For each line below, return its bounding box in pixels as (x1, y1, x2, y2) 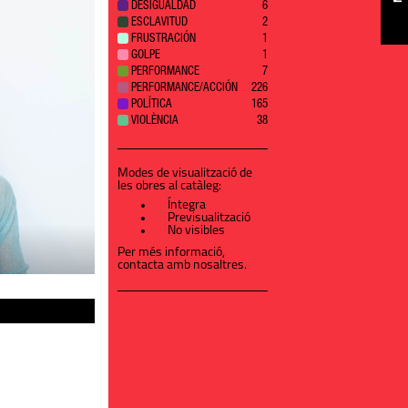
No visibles (168, 224, 226, 239)
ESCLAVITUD (131, 17, 189, 30)
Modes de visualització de (117, 167, 253, 181)
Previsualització (168, 211, 251, 226)
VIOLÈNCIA (131, 116, 179, 128)
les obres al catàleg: (117, 179, 222, 194)
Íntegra (168, 199, 207, 213)
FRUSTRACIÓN (131, 34, 197, 46)
